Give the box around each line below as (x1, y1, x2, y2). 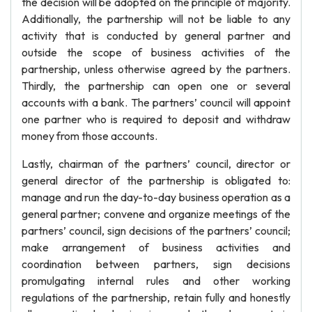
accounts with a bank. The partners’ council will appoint (22, 95, 290, 109)
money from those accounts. (22, 129, 157, 143)
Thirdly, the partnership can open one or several (22, 79, 290, 93)
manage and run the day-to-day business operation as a (22, 190, 290, 204)
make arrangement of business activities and (22, 240, 290, 254)
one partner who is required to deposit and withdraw (22, 112, 290, 126)
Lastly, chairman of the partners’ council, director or (22, 157, 290, 171)
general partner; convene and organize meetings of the (22, 207, 290, 221)
